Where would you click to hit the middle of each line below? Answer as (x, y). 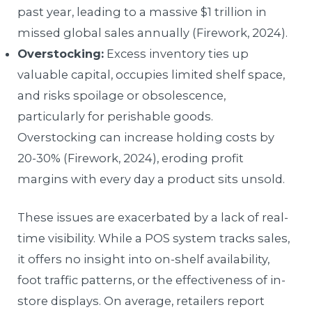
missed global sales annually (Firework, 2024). (153, 33)
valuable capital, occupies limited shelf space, (151, 75)
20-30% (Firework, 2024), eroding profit (131, 158)
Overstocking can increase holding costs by (146, 138)
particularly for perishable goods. (116, 117)
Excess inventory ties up (177, 54)
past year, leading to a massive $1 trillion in (142, 12)
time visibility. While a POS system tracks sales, (154, 238)
